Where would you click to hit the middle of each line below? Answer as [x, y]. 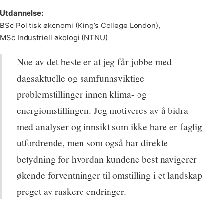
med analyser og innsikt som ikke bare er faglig [110, 126]
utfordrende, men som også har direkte [92, 142]
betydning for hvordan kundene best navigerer [107, 158]
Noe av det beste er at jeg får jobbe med [94, 61]
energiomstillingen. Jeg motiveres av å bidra [102, 110]
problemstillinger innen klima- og [82, 94]
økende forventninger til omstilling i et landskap [110, 175]
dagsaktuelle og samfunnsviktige [81, 77]
